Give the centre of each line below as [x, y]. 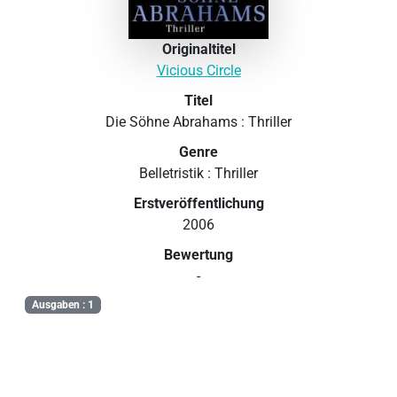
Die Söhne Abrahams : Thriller [198, 121]
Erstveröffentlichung [198, 203]
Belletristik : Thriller [198, 173]
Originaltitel [198, 49]
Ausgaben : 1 [62, 304]
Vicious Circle [198, 70]
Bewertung [198, 254]
